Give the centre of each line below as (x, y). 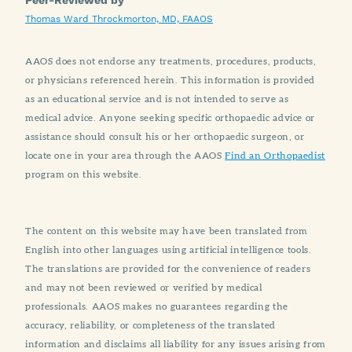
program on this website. (84, 174)
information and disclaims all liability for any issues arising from (176, 343)
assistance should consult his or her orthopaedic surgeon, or (165, 136)
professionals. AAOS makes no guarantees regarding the (157, 306)
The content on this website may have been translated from (167, 230)
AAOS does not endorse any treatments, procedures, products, (171, 60)
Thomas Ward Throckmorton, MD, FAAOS (119, 18)
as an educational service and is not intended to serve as (157, 98)
